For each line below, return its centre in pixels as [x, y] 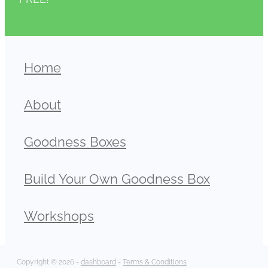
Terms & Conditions [155, 261]
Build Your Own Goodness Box [117, 177]
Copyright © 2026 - [49, 261]
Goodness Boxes [75, 140]
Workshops [59, 214]
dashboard [98, 261]
